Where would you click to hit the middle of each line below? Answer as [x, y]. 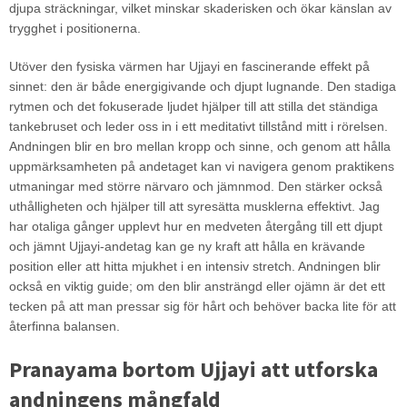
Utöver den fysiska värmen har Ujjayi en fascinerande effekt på [189, 66]
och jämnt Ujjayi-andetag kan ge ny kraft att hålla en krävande [187, 246]
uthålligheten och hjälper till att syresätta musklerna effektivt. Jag [194, 206]
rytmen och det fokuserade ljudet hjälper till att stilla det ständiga [193, 106]
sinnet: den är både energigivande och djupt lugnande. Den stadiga [202, 86]
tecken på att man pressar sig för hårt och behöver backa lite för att [202, 306]
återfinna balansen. [64, 326]
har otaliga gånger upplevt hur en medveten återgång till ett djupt [195, 226]
